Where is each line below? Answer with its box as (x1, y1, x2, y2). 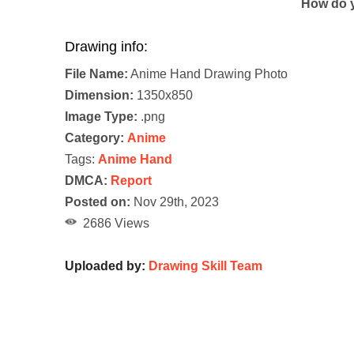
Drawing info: (65, 38, 148, 55)
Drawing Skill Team (149, 258, 262, 273)
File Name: (65, 66, 128, 81)
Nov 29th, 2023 (130, 194, 219, 209)
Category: (65, 130, 124, 145)
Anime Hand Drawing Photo (128, 66, 288, 81)
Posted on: (65, 194, 130, 209)
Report (111, 173, 152, 187)
